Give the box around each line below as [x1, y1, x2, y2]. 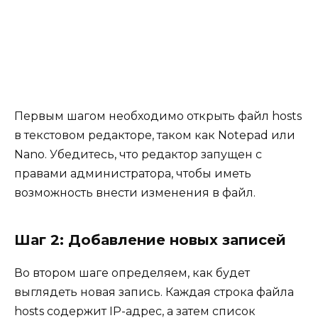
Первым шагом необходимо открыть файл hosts [14, 109, 302, 123]
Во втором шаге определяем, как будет [14, 265, 250, 280]
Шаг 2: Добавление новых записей [14, 231, 286, 248]
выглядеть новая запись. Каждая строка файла [14, 285, 294, 299]
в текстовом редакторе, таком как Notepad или [14, 128, 295, 142]
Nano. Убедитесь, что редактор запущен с [14, 147, 262, 161]
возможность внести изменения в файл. [14, 185, 256, 199]
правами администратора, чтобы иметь [14, 166, 251, 180]
